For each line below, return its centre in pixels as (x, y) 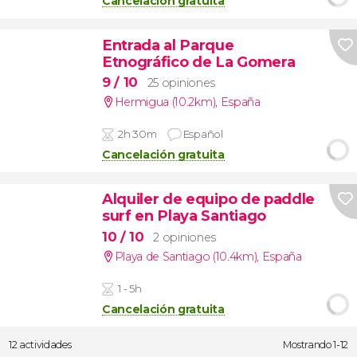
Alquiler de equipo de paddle (208, 199)
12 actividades (40, 345)
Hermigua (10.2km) (165, 102)
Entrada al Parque (168, 45)
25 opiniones (181, 83)
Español (203, 134)
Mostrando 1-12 (316, 345)
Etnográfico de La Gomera (198, 61)
